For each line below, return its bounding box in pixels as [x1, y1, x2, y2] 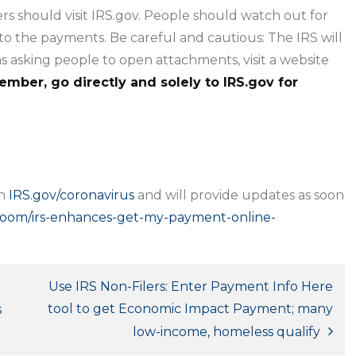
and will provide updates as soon [134, 188, 344, 203]
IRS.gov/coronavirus [9, 188, 134, 203]
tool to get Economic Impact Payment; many [48, 301, 333, 316]
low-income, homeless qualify [133, 324, 320, 339]
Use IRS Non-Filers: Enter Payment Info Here [48, 279, 333, 294]
